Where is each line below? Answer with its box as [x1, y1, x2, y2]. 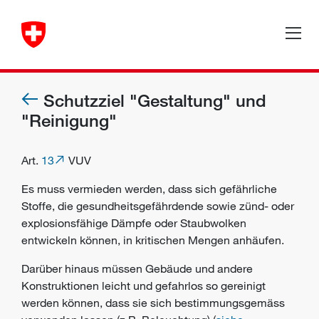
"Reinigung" [21, 110, 117, 130]
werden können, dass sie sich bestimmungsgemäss [21, 296, 285, 310]
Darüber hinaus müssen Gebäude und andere [21, 261, 253, 276]
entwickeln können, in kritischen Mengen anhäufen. [21, 233, 284, 247]
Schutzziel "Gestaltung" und [43, 90, 266, 110]
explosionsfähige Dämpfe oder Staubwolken [21, 216, 246, 230]
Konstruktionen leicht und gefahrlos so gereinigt [21, 278, 266, 293]
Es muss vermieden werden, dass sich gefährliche [21, 182, 277, 196]
